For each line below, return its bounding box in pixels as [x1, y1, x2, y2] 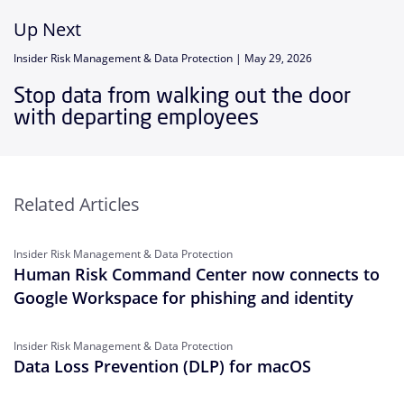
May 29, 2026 [244, 50, 312, 66]
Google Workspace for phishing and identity [14, 286, 353, 308]
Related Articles [14, 191, 141, 216]
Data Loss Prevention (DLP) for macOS [14, 354, 311, 377]
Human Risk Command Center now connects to [14, 262, 380, 285]
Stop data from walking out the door [14, 79, 351, 109]
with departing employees [14, 101, 264, 131]
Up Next [14, 16, 81, 41]
